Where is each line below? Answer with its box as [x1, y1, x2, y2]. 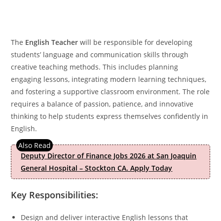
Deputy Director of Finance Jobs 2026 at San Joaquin [21, 150, 197, 160]
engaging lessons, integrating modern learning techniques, [11, 74, 207, 84]
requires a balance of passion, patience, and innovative [11, 99, 194, 109]
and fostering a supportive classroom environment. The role [11, 86, 210, 96]
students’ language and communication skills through [11, 49, 189, 59]
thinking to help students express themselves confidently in [11, 111, 209, 121]
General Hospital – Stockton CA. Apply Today [21, 163, 173, 173]
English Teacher [25, 37, 78, 47]
